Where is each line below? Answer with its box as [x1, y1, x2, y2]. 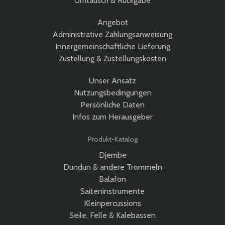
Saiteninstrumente [80, 186, 145, 196]
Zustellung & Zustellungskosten [59, 54, 166, 64]
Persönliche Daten [80, 100, 145, 110]
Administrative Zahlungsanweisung [53, 30, 172, 40]
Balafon [99, 174, 126, 184]
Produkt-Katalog [87, 135, 138, 144]
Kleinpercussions [84, 198, 141, 208]
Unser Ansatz [89, 76, 136, 86]
